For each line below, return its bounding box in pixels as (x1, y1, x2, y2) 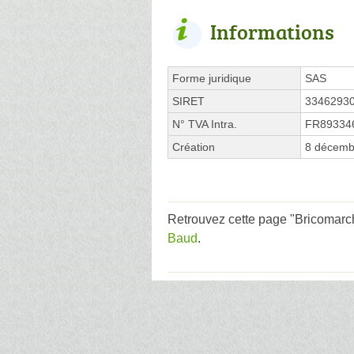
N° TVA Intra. (172, 117, 237, 130)
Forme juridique (172, 71, 251, 85)
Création (172, 140, 215, 153)
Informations (210, 17, 334, 46)
